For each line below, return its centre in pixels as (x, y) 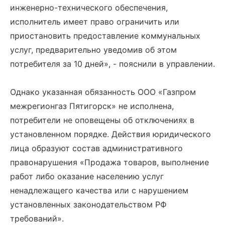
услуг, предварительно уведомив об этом (93, 50)
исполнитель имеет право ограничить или (95, 22)
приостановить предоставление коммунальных (105, 36)
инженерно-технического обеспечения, (89, 8)
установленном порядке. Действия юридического (110, 134)
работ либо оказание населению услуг (87, 176)
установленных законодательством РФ (88, 204)
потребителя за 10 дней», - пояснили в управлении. (113, 64)
